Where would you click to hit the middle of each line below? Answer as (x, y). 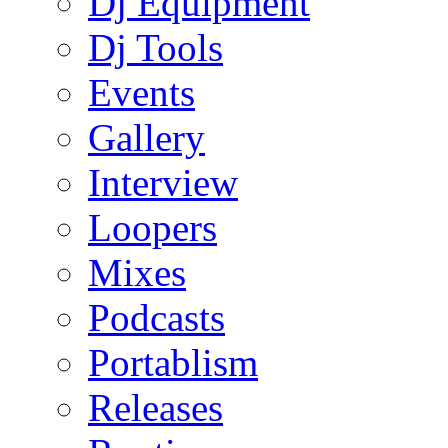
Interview (163, 183)
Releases (155, 408)
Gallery (146, 138)
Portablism (173, 363)
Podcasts (156, 318)
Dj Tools (155, 48)
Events (141, 93)
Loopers (152, 228)
